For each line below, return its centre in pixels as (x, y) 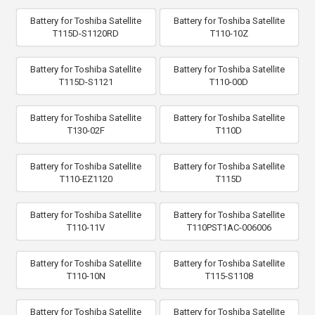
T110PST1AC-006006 (229, 227)
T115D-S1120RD (86, 33)
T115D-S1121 (86, 82)
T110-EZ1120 (86, 179)
